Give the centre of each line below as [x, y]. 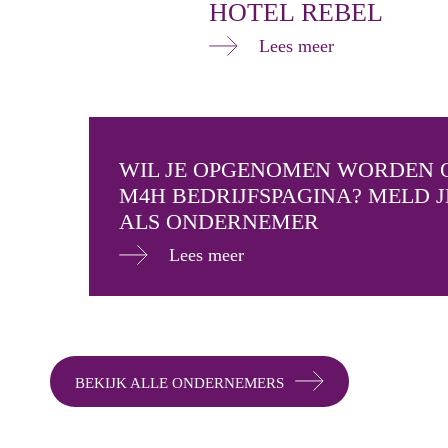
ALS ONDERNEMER [219, 222]
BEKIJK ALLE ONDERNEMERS [179, 383]
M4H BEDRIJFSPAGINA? [243, 196]
